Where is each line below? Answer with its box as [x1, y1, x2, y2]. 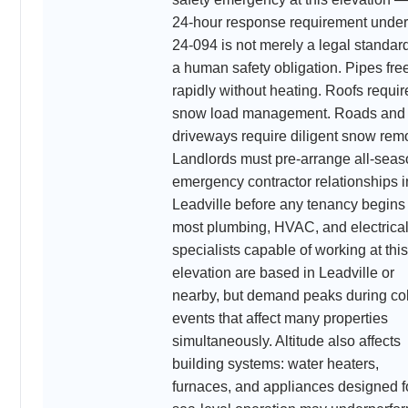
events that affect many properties [172, 310, 388, 326]
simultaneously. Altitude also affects [172, 332, 401, 349]
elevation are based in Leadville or [172, 264, 394, 280]
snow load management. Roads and [172, 105, 405, 121]
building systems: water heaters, [172, 355, 379, 372]
